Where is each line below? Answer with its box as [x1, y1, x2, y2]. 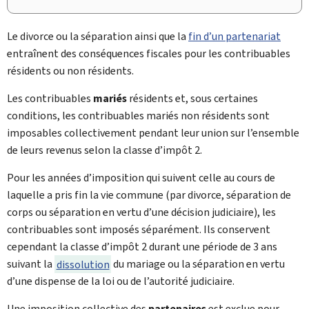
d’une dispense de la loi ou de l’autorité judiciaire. [7, 274, 235, 288]
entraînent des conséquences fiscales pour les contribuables [7, 46, 290, 61]
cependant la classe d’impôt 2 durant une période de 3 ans [7, 239, 277, 254]
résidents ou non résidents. [7, 63, 134, 78]
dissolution [56, 257, 110, 271]
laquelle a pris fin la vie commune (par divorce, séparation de [7, 188, 291, 202]
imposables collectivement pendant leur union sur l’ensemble [7, 126, 299, 140]
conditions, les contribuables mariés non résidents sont [7, 108, 270, 123]
